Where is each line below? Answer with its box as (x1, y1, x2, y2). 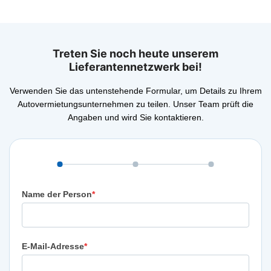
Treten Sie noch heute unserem (53, 47, 218, 60)
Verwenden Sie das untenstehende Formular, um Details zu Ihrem (9, 86, 262, 96)
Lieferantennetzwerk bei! (69, 60, 202, 73)
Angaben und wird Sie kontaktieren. (67, 113, 204, 123)
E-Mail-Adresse (22, 241, 84, 251)
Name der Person (22, 189, 92, 199)
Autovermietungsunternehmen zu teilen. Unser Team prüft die (18, 99, 253, 109)
